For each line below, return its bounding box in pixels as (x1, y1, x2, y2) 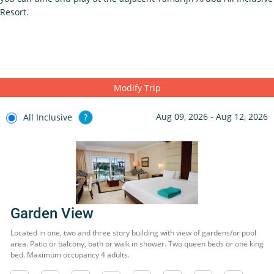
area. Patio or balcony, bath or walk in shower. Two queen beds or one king (10, 239, 264, 249)
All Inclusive (23, 111, 72, 123)
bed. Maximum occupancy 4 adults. (10, 250, 130, 260)
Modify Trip (113, 82, 161, 94)
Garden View (10, 205, 94, 222)
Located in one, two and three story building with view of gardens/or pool (10, 228, 256, 238)
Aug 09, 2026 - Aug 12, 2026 (156, 111, 268, 122)
